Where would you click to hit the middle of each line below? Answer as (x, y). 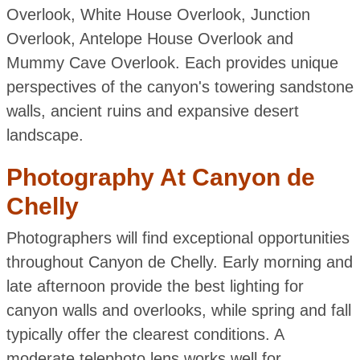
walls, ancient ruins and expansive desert (152, 110)
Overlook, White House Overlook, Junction (158, 14)
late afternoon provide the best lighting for (155, 286)
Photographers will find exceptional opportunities (178, 237)
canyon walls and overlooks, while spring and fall (178, 310)
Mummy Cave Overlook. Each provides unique (172, 62)
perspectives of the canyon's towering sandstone (180, 86)
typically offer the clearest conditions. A (145, 334)
